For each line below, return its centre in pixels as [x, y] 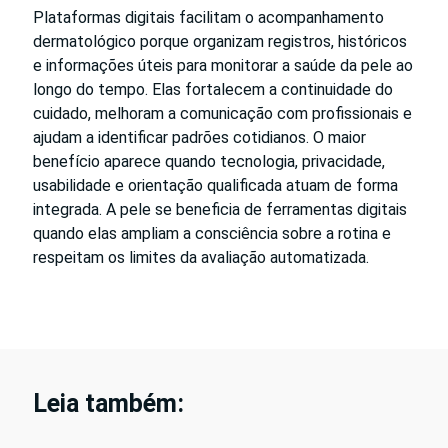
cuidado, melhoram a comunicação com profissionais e [222, 114]
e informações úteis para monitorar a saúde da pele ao [223, 66]
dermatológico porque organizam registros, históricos [220, 42]
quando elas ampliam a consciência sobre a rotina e [212, 234]
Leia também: [108, 404]
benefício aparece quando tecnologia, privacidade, [209, 162]
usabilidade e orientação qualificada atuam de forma [215, 186]
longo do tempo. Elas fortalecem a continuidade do [213, 90]
